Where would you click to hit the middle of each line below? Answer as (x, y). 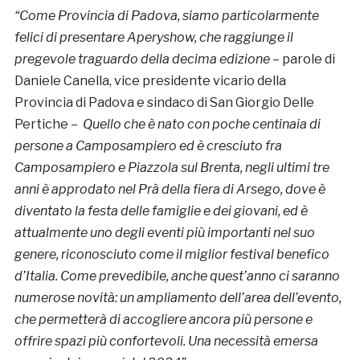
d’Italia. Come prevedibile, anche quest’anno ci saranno (177, 276)
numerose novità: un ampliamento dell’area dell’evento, (178, 298)
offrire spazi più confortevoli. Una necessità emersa (166, 342)
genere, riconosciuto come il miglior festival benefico (172, 255)
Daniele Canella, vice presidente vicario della (150, 81)
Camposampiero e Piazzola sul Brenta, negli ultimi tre (172, 168)
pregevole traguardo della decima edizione (142, 59)
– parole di (302, 59)
